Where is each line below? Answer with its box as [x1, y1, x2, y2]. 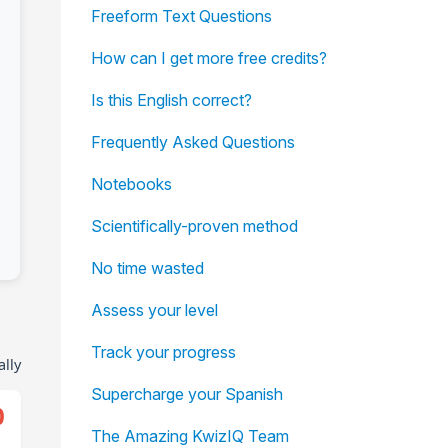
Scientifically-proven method [90, 216, 298, 236]
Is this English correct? [90, 90, 252, 110]
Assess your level [90, 300, 218, 320]
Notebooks [90, 174, 172, 194]
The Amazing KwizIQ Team [90, 426, 289, 446]
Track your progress [90, 342, 236, 362]
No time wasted [90, 258, 204, 278]
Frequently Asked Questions [90, 132, 295, 152]
